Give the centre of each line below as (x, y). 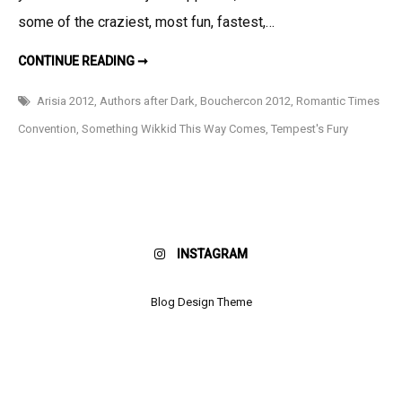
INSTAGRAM (212, 253)
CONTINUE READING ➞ (83, 61)
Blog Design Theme (201, 301)
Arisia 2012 (66, 100)
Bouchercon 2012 (245, 100)
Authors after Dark (147, 100)
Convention (47, 128)
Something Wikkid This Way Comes (174, 128)
